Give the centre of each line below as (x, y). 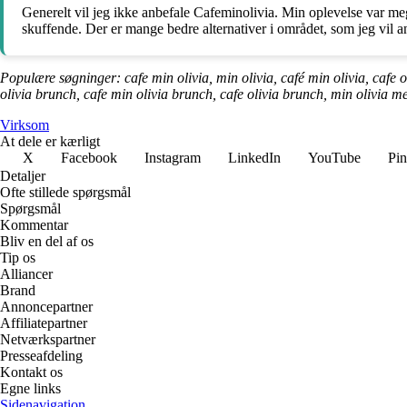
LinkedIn (254, 157)
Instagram (173, 157)
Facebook (89, 157)
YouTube (334, 157)
